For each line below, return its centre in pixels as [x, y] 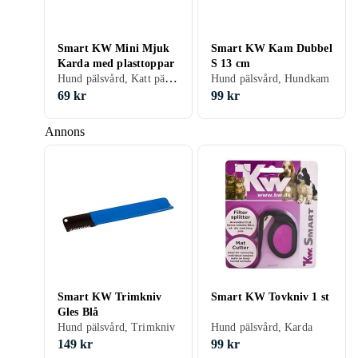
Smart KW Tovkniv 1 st [270, 297]
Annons [65, 131]
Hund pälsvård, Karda [262, 327]
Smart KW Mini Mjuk [114, 48]
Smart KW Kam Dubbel [272, 48]
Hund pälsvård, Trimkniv [117, 327]
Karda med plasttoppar [116, 64]
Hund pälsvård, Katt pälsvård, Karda [171, 78]
